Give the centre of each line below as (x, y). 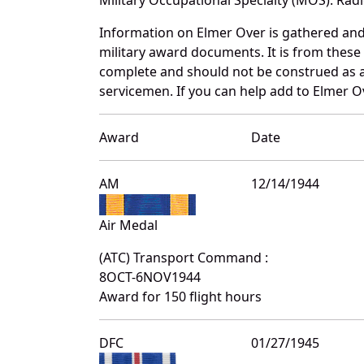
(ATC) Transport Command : (184, 257)
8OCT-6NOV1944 (150, 277)
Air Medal (128, 225)
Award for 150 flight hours (180, 296)
